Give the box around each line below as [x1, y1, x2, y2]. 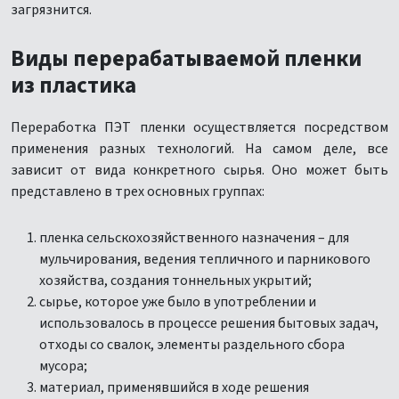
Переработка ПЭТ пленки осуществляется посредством [11, 118, 388, 137]
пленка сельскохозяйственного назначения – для [39, 228, 349, 248]
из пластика [11, 69, 136, 102]
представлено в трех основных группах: [11, 182, 265, 201]
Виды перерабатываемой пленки [11, 43, 362, 75]
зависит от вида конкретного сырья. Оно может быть [11, 160, 388, 180]
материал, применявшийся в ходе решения [39, 378, 309, 397]
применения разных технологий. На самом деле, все [11, 139, 388, 159]
